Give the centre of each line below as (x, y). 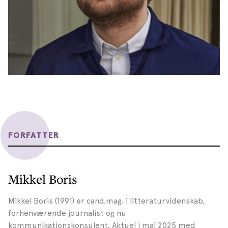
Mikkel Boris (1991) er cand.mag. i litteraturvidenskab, (107, 201)
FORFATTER (34, 136)
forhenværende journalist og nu (67, 213)
